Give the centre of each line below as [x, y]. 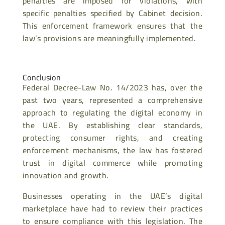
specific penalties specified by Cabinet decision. [113, 13]
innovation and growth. [66, 175]
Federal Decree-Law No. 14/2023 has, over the [113, 87]
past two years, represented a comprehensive [113, 100]
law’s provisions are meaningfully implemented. [109, 38]
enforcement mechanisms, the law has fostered [113, 150]
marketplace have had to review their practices [113, 208]
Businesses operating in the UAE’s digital [113, 196]
